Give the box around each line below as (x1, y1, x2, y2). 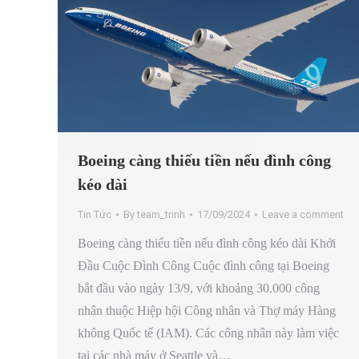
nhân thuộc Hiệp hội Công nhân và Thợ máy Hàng (78, 304, 336, 318)
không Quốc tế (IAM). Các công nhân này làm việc (78, 326, 339, 341)
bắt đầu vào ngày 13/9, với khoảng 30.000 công (78, 281, 320, 296)
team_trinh (137, 208, 185, 221)
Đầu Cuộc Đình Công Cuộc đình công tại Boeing (78, 259, 329, 273)
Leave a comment (262, 208, 344, 221)
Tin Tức (78, 208, 111, 221)
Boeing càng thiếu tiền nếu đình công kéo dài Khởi (78, 236, 336, 251)
